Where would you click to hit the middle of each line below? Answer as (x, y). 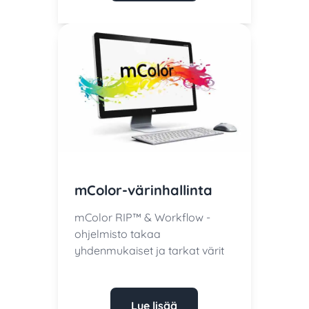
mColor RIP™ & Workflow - (142, 217)
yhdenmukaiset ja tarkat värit (149, 250)
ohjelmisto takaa (117, 233)
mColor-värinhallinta (143, 190)
